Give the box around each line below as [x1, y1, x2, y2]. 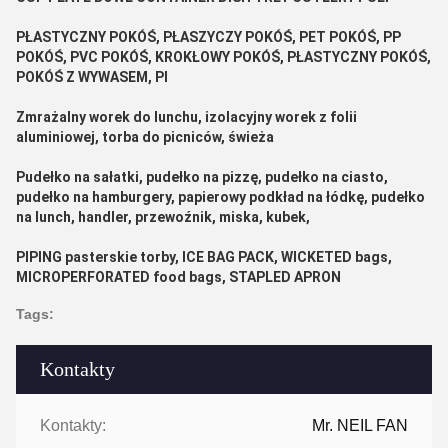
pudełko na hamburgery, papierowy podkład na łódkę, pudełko [16, 188, 425, 205]
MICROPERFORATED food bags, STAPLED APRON [16, 268, 341, 285]
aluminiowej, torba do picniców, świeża [16, 128, 274, 145]
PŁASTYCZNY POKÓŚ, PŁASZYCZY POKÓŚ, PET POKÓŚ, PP [16, 28, 401, 45]
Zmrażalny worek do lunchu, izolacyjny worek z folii [16, 108, 357, 125]
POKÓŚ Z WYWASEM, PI [16, 68, 168, 85]
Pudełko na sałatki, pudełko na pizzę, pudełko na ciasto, [16, 168, 388, 185]
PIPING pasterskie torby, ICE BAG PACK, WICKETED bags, [16, 248, 392, 265]
